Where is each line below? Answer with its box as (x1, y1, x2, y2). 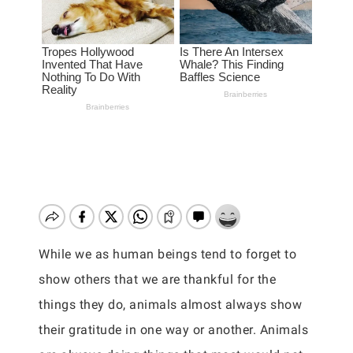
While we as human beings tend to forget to (39, 247, 296, 262)
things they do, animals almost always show (39, 297, 302, 312)
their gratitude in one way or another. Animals (39, 322, 308, 337)
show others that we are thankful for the (39, 272, 276, 287)
